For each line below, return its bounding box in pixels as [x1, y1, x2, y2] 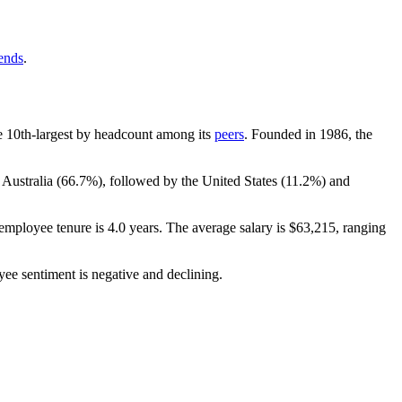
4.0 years [108, 219, 159, 235]
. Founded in [244, 126, 319, 142]
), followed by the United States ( [98, 172, 285, 188]
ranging [339, 219, 386, 235]
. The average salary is [159, 219, 289, 235]
